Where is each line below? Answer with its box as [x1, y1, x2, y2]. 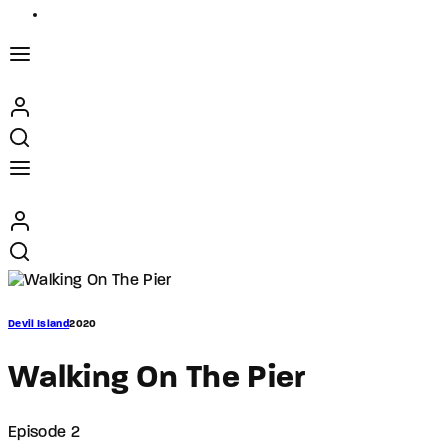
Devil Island [8, 318, 70, 330]
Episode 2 [8, 425, 81, 442]
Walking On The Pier [8, 362, 306, 395]
